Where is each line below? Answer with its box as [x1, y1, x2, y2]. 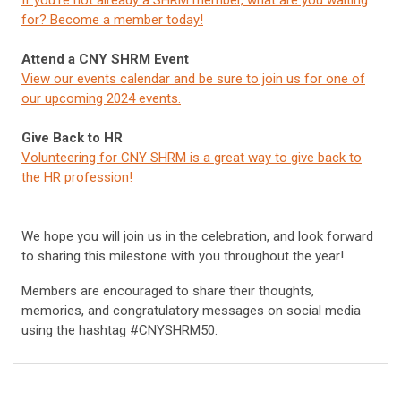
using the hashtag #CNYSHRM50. [21, 322, 218, 339]
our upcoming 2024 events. [21, 90, 181, 107]
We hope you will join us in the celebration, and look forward [21, 228, 373, 245]
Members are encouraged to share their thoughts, [21, 283, 314, 300]
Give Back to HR [21, 130, 123, 147]
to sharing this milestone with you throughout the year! [21, 248, 344, 265]
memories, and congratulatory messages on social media [21, 303, 361, 320]
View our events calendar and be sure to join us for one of [21, 71, 365, 88]
